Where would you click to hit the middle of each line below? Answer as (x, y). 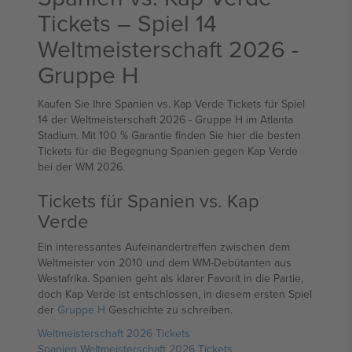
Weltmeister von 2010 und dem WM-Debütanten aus (165, 262)
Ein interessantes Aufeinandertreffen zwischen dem (164, 247)
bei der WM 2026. (81, 167)
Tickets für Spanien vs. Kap (148, 200)
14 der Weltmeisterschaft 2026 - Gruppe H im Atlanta (165, 119)
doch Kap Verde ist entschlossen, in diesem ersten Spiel (175, 294)
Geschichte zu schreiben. (169, 310)
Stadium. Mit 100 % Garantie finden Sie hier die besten (169, 135)
